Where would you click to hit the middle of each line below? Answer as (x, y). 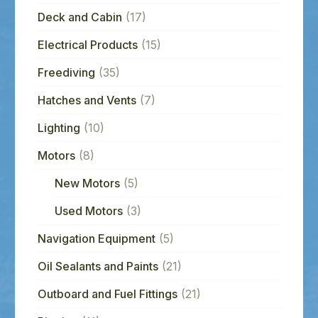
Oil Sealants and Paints (98, 266)
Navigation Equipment (96, 238)
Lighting (59, 127)
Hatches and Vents (87, 100)
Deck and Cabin (79, 17)
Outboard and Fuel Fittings (107, 294)
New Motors (87, 183)
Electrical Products (87, 44)
